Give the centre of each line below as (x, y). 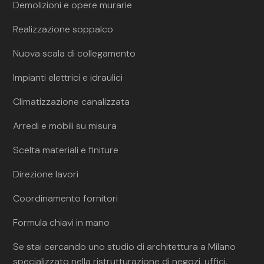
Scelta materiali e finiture (66, 150)
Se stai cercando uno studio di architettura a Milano (125, 247)
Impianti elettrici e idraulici (68, 77)
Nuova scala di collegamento (75, 53)
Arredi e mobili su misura (65, 126)
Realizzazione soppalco (63, 29)
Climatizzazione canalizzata (72, 102)
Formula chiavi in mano (62, 222)
